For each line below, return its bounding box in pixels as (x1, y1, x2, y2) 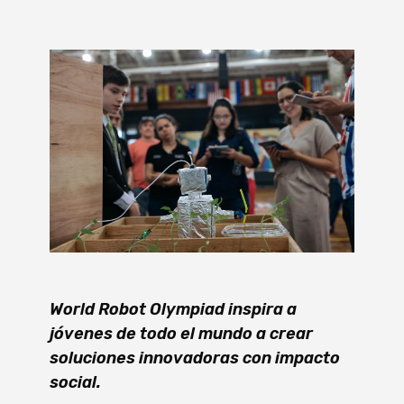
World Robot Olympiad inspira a (50, 298, 297, 319)
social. (50, 372, 101, 392)
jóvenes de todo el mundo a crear (50, 323, 313, 344)
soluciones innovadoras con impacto (50, 347, 340, 368)
